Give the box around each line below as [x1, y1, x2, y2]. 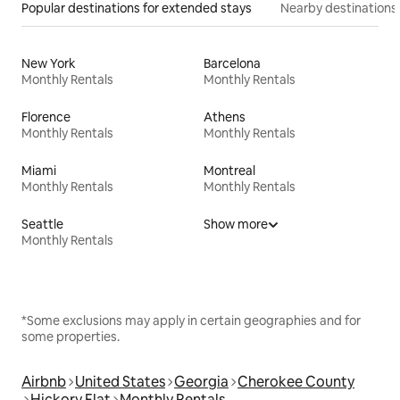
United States [75, 372, 165, 392]
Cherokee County [237, 372, 354, 392]
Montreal [204, 162, 255, 179]
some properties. [21, 329, 120, 346]
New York [21, 55, 76, 72]
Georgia [174, 372, 229, 392]
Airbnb [21, 372, 66, 392]
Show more [204, 216, 268, 233]
